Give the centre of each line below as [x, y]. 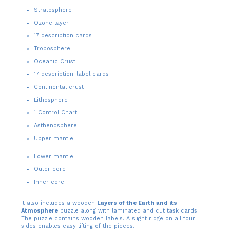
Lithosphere [51, 98]
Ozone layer [51, 21]
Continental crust [59, 85]
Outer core [50, 167]
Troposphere [52, 46]
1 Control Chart [55, 110]
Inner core [49, 180]
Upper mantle [54, 136]
